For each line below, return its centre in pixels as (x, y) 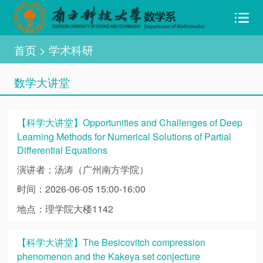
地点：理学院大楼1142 (65, 208)
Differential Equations (62, 150)
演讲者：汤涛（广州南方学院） (82, 169)
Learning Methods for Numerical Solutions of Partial (124, 137)
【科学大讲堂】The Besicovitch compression (111, 242)
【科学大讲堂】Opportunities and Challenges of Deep (129, 123)
